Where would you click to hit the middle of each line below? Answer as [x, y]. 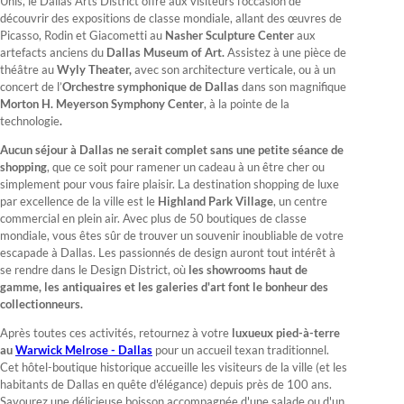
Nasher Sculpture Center [231, 36]
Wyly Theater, [94, 70]
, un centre [300, 202]
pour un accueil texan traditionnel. [241, 350]
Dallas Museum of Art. [167, 53]
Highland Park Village [216, 202]
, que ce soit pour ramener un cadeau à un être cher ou [186, 167]
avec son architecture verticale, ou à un [234, 70]
